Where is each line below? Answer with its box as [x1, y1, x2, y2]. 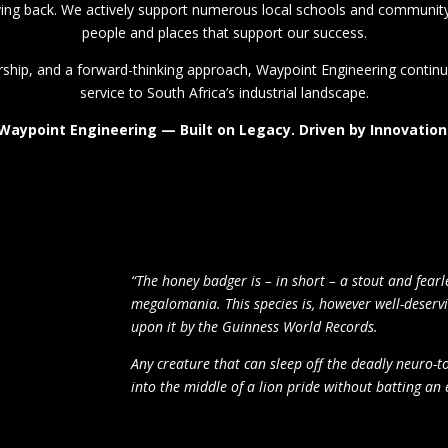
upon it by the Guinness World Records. [130, 316, 378, 336]
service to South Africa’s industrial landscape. [79, 82, 369, 102]
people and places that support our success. [81, 22, 367, 42]
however [318, 293, 371, 313]
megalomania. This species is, [130, 293, 319, 313]
